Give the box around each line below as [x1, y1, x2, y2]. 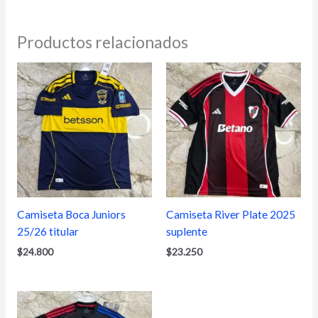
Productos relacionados [16, 32, 188, 53]
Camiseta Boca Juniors [16, 208, 126, 221]
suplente [166, 225, 207, 238]
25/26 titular [16, 225, 79, 238]
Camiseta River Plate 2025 [166, 208, 295, 221]
